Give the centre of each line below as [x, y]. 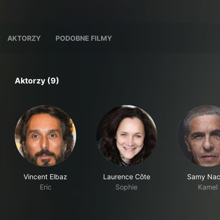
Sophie [126, 187]
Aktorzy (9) [37, 81]
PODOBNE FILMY [84, 38]
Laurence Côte [126, 177]
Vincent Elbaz [45, 177]
